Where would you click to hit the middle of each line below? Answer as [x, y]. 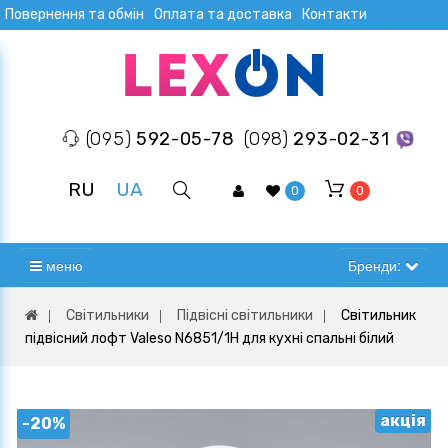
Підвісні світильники [245, 316]
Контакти [334, 14]
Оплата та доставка [223, 14]
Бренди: [376, 265]
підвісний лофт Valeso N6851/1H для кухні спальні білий [209, 339]
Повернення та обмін [74, 14]
